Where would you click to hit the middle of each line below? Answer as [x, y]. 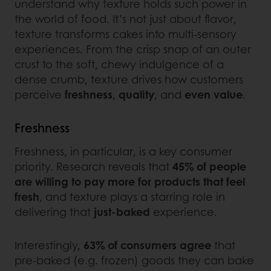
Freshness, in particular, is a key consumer [123, 151]
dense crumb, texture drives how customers [129, 79]
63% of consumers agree [147, 245]
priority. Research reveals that [93, 166]
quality [136, 94]
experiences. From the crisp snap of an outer [133, 49]
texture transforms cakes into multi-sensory [126, 34]
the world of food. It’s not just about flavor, [126, 18]
